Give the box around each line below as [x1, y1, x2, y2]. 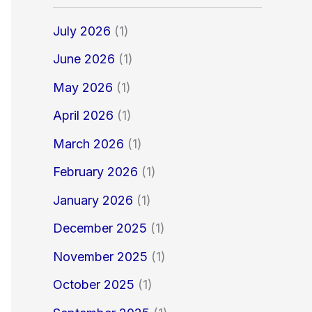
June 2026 [53, 52, 115, 67]
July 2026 [53, 23, 111, 38]
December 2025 [53, 221, 147, 236]
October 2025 [53, 277, 134, 292]
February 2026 [53, 164, 138, 180]
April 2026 [53, 108, 114, 123]
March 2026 [53, 136, 124, 151]
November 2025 [53, 249, 148, 264]
